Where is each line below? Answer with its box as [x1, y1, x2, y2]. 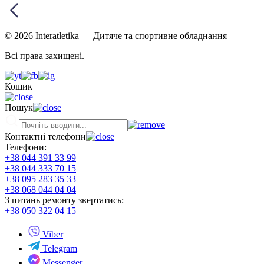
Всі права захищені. [5, 51, 84, 61]
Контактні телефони [5, 131, 86, 142]
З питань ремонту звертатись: [5, 195, 124, 206]
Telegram [40, 243, 77, 254]
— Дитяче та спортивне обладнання [81, 31, 227, 41]
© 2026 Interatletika [5, 31, 81, 41]
